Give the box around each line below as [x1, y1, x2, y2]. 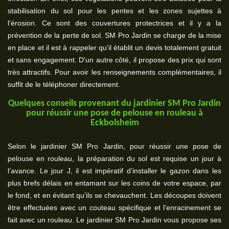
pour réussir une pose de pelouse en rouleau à [26, 108, 203, 118]
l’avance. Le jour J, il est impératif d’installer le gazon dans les [8, 167, 221, 175]
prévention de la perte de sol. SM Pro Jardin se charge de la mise [8, 31, 221, 39]
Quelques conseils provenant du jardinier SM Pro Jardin [8, 99, 221, 108]
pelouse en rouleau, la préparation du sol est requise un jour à [8, 154, 221, 163]
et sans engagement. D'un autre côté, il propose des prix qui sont [8, 56, 221, 64]
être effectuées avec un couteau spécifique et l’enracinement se [8, 203, 221, 212]
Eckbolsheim [90, 118, 139, 128]
